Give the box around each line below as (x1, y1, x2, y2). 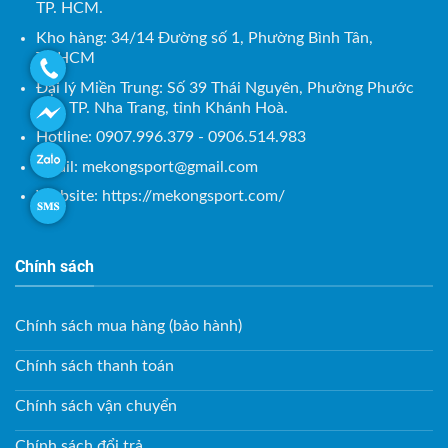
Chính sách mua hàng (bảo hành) (15, 317, 242, 334)
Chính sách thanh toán (15, 357, 174, 374)
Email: (35, 158, 82, 175)
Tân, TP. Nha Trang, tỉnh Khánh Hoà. (35, 99, 288, 116)
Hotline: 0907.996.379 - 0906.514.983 (35, 129, 306, 146)
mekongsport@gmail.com (81, 158, 258, 175)
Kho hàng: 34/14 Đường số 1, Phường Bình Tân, (35, 30, 373, 47)
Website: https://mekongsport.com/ (35, 188, 285, 205)
